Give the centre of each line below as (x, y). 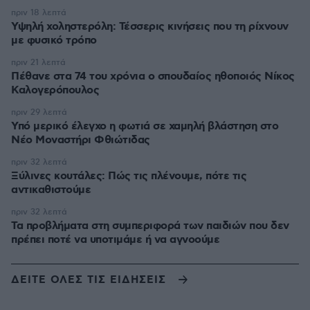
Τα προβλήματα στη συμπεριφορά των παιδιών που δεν (150, 226)
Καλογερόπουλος (55, 90)
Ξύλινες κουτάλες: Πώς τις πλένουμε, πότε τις (129, 176)
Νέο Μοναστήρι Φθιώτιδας (81, 140)
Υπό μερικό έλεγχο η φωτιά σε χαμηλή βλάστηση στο (145, 126)
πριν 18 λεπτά (39, 12)
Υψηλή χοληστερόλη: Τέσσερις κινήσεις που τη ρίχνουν (150, 26)
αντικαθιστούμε (51, 190)
